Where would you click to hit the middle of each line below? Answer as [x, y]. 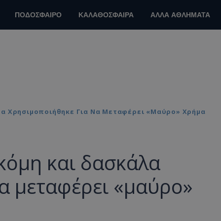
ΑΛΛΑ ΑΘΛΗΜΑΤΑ [180, 15]
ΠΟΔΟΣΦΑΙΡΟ [38, 15]
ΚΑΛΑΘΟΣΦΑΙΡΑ [106, 15]
